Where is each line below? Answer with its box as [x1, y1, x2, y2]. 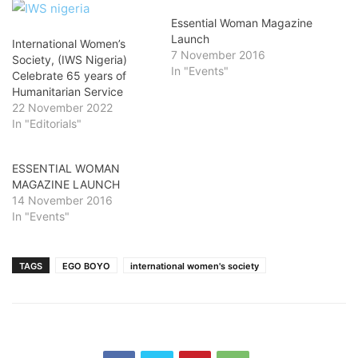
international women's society [130, 261, 259, 272]
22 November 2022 [12, 101, 113, 114]
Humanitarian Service [12, 85, 123, 98]
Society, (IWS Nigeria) [12, 53, 127, 66]
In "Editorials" [12, 117, 82, 130]
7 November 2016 [171, 48, 265, 62]
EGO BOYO [62, 261, 110, 272]
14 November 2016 [12, 193, 113, 207]
